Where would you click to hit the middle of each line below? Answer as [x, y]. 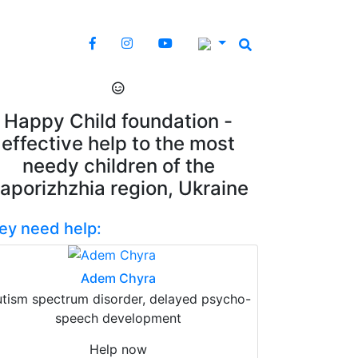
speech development [118, 318]
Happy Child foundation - [118, 121]
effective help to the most [118, 143]
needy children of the [118, 165]
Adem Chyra [118, 278]
